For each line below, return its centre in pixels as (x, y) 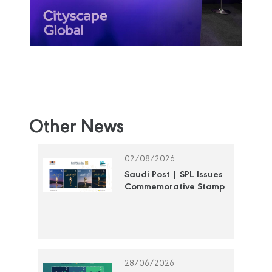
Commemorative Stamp (174, 187)
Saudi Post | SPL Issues (173, 175)
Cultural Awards (160, 211)
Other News (76, 126)
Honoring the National (173, 199)
